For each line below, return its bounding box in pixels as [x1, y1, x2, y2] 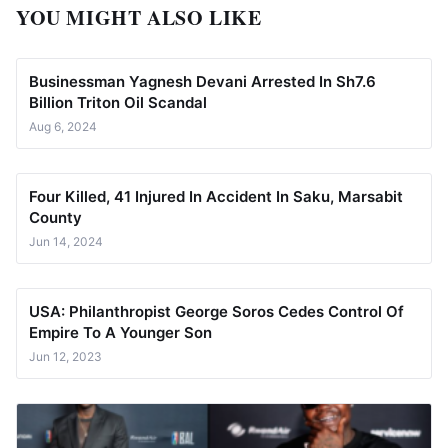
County [29, 207, 82, 227]
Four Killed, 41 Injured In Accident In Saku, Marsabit [29, 186, 403, 206]
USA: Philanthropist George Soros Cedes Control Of [29, 301, 404, 321]
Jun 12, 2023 [29, 348, 102, 364]
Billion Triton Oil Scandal [29, 92, 207, 112]
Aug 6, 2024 [29, 118, 97, 134]
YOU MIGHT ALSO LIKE [16, 2, 262, 32]
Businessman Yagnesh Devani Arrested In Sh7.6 [29, 71, 376, 91]
